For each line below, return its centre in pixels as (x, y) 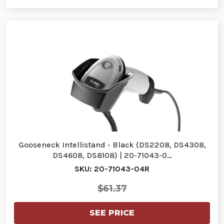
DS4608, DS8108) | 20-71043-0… (112, 155)
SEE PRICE (112, 213)
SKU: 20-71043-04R (112, 169)
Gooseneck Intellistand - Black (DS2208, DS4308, (112, 145)
